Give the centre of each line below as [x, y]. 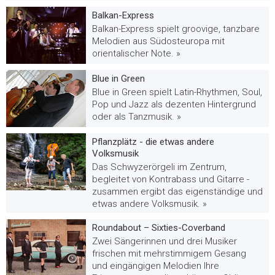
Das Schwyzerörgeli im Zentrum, [159, 167]
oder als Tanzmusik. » [137, 117]
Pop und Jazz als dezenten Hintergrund [174, 104]
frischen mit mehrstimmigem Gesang [169, 253]
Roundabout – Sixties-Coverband [159, 227]
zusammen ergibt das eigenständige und [177, 191]
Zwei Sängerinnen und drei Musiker [165, 241]
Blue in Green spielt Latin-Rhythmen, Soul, [177, 92]
